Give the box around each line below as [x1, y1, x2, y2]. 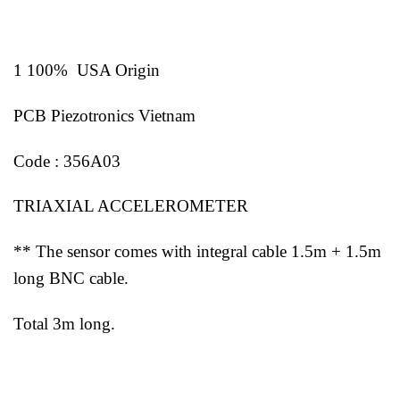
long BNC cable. [13, 269, 129, 288]
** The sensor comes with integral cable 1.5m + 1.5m [13, 242, 381, 262]
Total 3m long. [13, 314, 115, 334]
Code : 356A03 [13, 151, 121, 171]
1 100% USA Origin [13, 61, 160, 80]
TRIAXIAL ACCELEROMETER [13, 196, 248, 216]
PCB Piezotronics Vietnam [13, 105, 196, 125]
